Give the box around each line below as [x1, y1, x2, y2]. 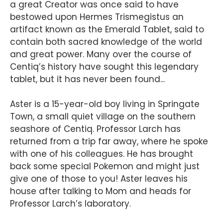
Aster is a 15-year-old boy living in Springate [10, 98, 200, 111]
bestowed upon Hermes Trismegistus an [10, 11, 184, 23]
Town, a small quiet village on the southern [10, 111, 196, 123]
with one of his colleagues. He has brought [10, 148, 193, 160]
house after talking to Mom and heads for [10, 185, 191, 198]
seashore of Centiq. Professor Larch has [10, 123, 181, 135]
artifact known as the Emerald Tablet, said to [10, 23, 204, 36]
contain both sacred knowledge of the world [10, 36, 202, 48]
